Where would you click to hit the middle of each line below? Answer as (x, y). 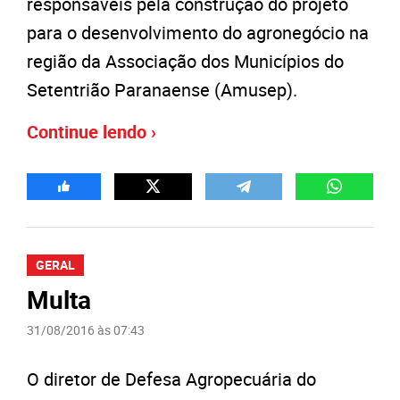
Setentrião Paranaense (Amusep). (162, 89)
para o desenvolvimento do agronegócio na (198, 32)
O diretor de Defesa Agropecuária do (171, 379)
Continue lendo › (92, 131)
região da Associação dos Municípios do (185, 61)
